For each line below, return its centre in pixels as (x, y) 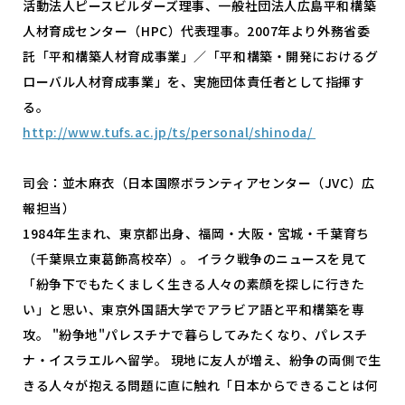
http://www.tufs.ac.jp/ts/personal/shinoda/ (170, 132)
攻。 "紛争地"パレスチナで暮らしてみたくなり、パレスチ (195, 334)
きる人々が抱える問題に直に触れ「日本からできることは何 (201, 385)
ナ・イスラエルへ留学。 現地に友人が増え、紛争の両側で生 (202, 359)
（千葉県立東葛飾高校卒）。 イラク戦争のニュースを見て (195, 258)
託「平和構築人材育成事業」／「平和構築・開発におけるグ (201, 56)
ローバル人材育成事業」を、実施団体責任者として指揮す (194, 81)
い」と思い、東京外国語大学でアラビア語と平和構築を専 (194, 309)
